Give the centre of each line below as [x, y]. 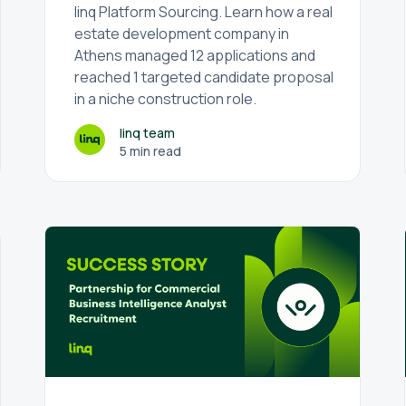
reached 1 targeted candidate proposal [204, 77]
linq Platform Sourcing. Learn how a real [204, 12]
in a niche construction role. [166, 99]
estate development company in [182, 34]
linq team [148, 133]
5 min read [151, 151]
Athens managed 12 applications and [195, 55]
